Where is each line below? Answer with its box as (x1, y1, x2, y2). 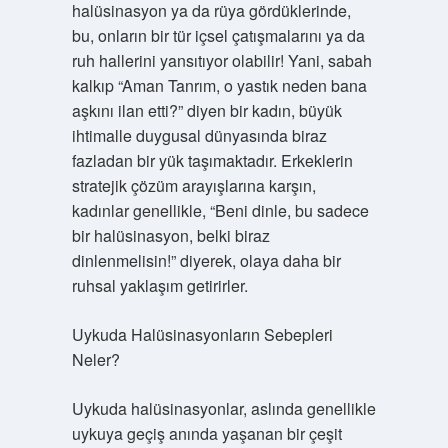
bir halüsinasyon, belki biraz (71, 224, 270, 247)
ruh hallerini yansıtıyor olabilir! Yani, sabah (71, 49, 372, 72)
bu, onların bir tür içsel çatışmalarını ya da (71, 24, 365, 47)
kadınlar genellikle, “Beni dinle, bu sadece (71, 199, 369, 222)
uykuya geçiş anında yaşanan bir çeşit (71, 422, 342, 445)
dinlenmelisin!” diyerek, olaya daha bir (71, 249, 341, 272)
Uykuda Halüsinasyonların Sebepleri (71, 323, 333, 346)
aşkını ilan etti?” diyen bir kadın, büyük (71, 99, 342, 122)
